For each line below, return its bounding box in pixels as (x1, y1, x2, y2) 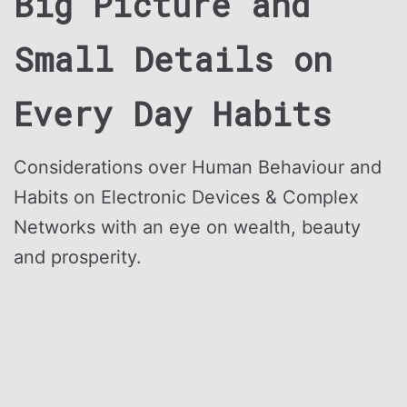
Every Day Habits (14, 92, 332, 135)
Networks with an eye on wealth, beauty (14, 215, 361, 238)
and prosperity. (14, 245, 142, 268)
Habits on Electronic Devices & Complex (14, 185, 359, 208)
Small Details (14, 37, 273, 81)
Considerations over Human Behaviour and (14, 155, 382, 178)
